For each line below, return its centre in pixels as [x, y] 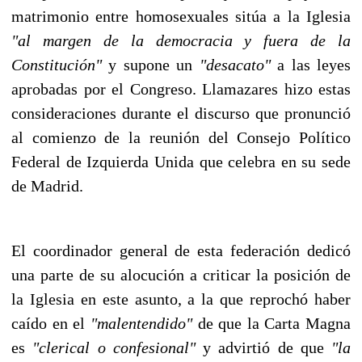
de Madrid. [47, 185]
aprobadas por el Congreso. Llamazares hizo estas [181, 88]
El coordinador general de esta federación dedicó [181, 250]
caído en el [51, 323]
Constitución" [57, 64]
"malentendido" [141, 323]
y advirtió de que [263, 347]
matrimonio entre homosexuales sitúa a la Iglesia [181, 16]
